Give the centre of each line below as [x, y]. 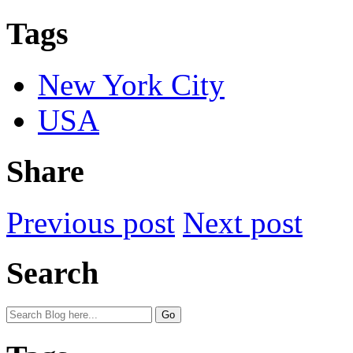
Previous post [91, 222]
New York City [131, 85]
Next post [243, 222]
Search [52, 273]
